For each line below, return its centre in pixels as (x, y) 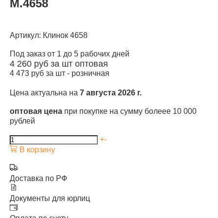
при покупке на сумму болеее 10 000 (129, 111)
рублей (22, 121)
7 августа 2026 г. (111, 93)
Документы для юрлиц (50, 198)
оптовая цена (36, 111)
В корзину (36, 150)
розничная (91, 73)
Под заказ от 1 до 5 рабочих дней (70, 54)
